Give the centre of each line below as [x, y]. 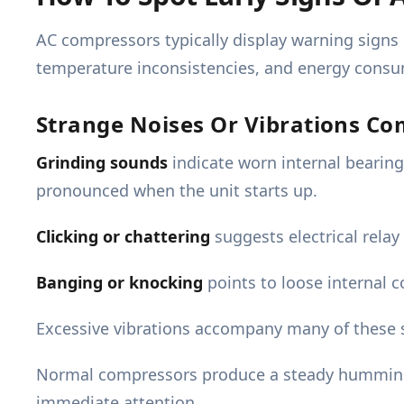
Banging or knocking [119, 283]
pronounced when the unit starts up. [177, 191]
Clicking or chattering [123, 237]
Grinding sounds [102, 163]
